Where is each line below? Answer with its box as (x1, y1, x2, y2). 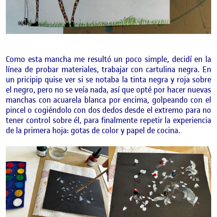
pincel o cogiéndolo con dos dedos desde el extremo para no (6, 105, 211, 116)
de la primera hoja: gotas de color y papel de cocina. (6, 125, 180, 136)
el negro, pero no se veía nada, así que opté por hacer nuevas (6, 84, 211, 95)
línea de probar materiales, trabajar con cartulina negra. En (6, 64, 211, 75)
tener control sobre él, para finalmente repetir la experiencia (6, 115, 211, 126)
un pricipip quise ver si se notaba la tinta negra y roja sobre (6, 74, 211, 85)
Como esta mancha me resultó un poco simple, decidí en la (6, 54, 211, 65)
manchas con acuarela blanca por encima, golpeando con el (6, 94, 211, 106)
